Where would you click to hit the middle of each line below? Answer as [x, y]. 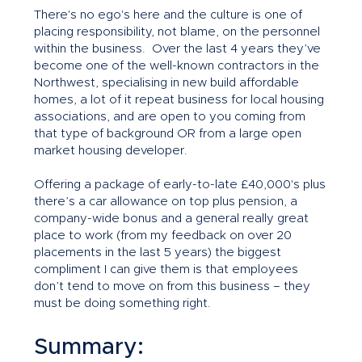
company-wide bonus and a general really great [171, 219]
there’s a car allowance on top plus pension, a [165, 202]
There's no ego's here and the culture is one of [168, 15]
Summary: [88, 348]
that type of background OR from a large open [167, 134]
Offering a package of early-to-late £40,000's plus [179, 185]
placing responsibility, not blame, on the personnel [177, 32]
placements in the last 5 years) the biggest [157, 253]
